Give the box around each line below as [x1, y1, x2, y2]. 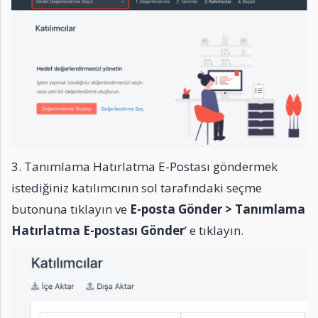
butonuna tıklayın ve [11, 200, 130, 217]
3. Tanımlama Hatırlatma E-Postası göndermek [11, 158, 278, 175]
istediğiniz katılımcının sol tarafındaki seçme [11, 179, 262, 196]
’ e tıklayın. [185, 221, 243, 238]
